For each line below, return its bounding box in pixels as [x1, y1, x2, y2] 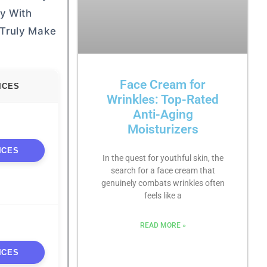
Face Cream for [120, 77, 206, 92]
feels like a [144, 191, 182, 201]
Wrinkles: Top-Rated [107, 92, 219, 107]
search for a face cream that [110, 166, 215, 176]
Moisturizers [127, 122, 198, 137]
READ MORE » [139, 221, 186, 230]
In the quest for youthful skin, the [102, 153, 223, 163]
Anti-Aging [132, 107, 193, 122]
